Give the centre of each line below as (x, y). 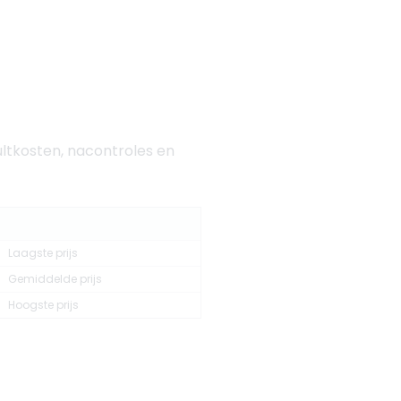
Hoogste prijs (43, 305)
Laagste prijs (43, 253)
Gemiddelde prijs (55, 279)
